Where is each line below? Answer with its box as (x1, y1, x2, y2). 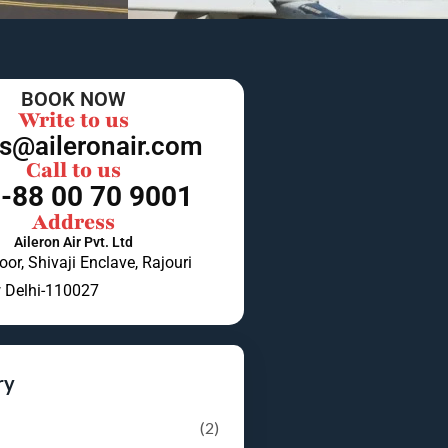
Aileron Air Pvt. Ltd (13, 234, 133, 251)
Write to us (17, 106, 129, 136)
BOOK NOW (20, 87, 126, 112)
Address (31, 208, 115, 238)
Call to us (25, 156, 121, 186)
